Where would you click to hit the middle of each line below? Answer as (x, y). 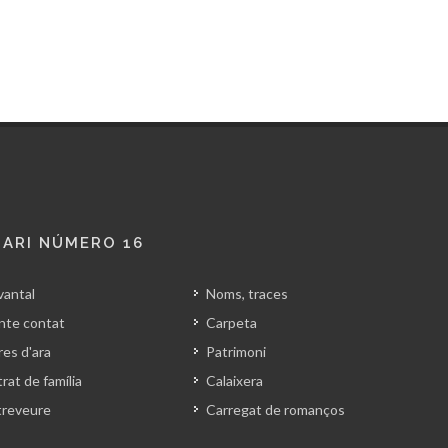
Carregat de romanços (275, 409)
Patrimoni (235, 351)
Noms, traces (246, 293)
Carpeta (231, 322)
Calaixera (234, 380)
